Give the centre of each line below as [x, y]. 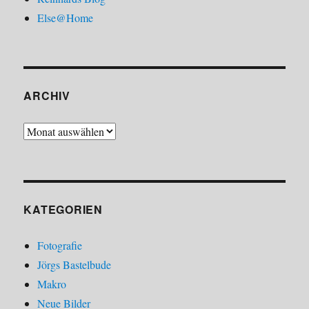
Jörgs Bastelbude [74, 264]
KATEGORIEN [63, 209]
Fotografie [60, 245]
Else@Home [66, 17]
